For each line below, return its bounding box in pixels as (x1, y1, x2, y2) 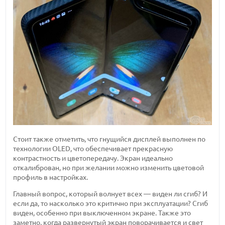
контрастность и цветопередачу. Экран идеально (13, 154, 173, 163)
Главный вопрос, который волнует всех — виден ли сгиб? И (13, 190, 208, 198)
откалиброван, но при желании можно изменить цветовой (13, 164, 204, 172)
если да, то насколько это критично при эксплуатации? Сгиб (13, 199, 208, 208)
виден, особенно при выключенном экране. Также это (13, 209, 191, 217)
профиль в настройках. (13, 173, 88, 182)
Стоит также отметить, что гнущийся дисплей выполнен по (13, 135, 206, 144)
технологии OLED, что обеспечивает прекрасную (13, 145, 173, 153)
